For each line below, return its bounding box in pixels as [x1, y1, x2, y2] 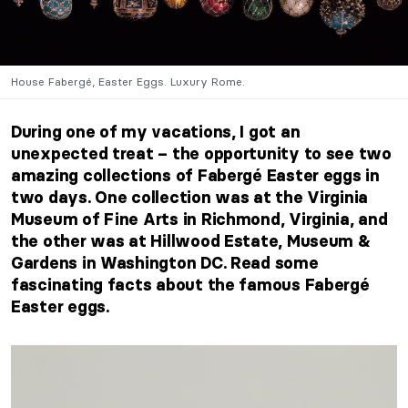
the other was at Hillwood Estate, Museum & [11, 231, 371, 252]
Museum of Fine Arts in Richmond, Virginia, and [11, 209, 388, 230]
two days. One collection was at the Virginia [11, 188, 369, 209]
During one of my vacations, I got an [11, 122, 301, 143]
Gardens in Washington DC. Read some [11, 253, 319, 274]
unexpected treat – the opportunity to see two [11, 144, 392, 165]
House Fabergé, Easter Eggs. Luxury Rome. [11, 75, 245, 89]
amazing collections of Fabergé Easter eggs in [11, 166, 380, 187]
